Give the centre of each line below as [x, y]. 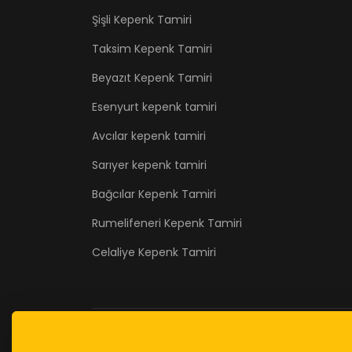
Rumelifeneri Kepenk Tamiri [167, 224]
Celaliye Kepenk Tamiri [154, 253]
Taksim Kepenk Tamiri [152, 49]
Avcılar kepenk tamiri [149, 136]
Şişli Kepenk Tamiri [142, 20]
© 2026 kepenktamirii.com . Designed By [203, 341]
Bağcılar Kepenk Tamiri [154, 194]
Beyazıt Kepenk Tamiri [152, 78]
